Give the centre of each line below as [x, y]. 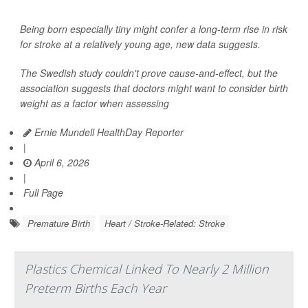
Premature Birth [59, 223]
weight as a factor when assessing [95, 103]
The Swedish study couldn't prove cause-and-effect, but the [149, 73]
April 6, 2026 [60, 163]
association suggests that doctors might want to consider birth [154, 88]
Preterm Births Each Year [96, 288]
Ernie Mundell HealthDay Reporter [108, 132]
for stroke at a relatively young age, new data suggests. [140, 44]
